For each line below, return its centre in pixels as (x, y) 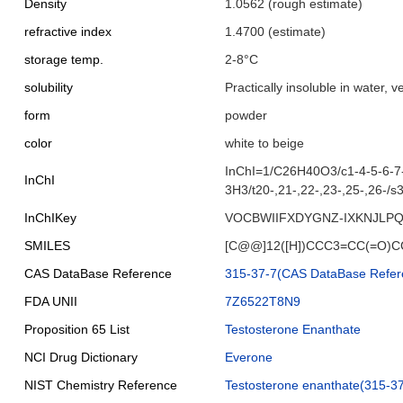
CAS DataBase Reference (98, 273)
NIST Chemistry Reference (100, 385)
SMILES (47, 246)
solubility (48, 87)
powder (246, 115)
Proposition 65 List (76, 329)
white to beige (264, 143)
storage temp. (63, 59)
